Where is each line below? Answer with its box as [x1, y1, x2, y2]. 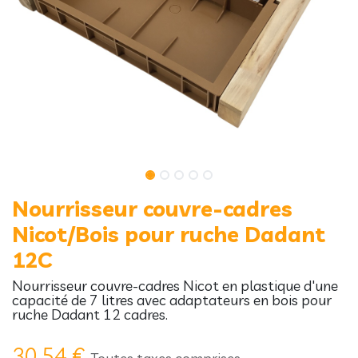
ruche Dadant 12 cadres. [12, 305, 168, 324]
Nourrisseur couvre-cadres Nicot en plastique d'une [12, 276, 338, 295]
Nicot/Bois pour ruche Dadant [12, 221, 325, 248]
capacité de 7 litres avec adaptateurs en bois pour [12, 291, 332, 309]
